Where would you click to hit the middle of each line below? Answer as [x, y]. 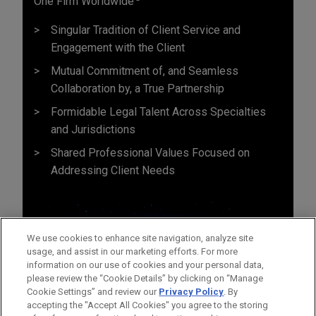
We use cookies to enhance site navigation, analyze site [140, 238]
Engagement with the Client [118, 47]
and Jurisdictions [93, 129]
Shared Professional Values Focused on [150, 152]
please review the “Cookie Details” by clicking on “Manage [145, 278]
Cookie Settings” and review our [93, 292]
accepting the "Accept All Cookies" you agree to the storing [148, 305]
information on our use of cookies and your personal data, [146, 265]
